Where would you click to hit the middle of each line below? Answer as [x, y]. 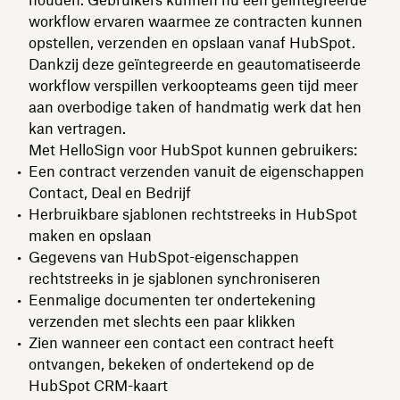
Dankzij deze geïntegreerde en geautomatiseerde [195, 64]
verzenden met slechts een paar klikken [162, 321]
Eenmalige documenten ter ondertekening [172, 300]
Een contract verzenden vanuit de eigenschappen [196, 171]
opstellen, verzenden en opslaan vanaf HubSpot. [192, 42]
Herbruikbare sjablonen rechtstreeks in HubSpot [193, 214]
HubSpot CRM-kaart [98, 385]
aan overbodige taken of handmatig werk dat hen [195, 107]
